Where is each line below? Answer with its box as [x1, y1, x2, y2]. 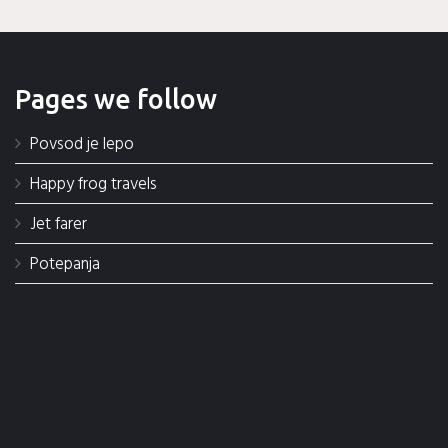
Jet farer [29, 211, 87, 239]
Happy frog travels [29, 171, 157, 199]
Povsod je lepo [29, 131, 134, 159]
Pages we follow [14, 84, 217, 115]
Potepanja [29, 251, 100, 279]
